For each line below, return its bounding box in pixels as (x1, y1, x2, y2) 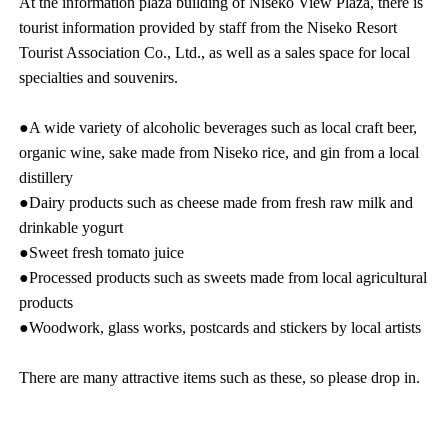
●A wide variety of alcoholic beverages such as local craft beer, (19, 118, 418, 136)
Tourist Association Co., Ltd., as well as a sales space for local (19, 43, 411, 61)
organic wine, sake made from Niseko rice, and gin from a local (19, 143, 420, 161)
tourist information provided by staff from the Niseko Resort (19, 18, 398, 36)
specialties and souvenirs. (19, 68, 179, 86)
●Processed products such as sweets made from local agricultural (19, 268, 428, 286)
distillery (19, 168, 74, 186)
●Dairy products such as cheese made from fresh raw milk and (19, 193, 414, 211)
